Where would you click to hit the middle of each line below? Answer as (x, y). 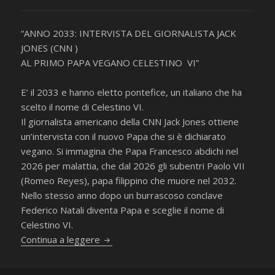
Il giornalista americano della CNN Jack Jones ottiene (130, 122)
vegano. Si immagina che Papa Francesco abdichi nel (130, 151)
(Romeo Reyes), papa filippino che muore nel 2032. (129, 181)
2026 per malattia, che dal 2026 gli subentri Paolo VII (133, 166)
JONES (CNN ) (50, 48)
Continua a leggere (62, 240)
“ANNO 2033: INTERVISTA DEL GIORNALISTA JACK (129, 33)
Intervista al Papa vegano (156, 239)
